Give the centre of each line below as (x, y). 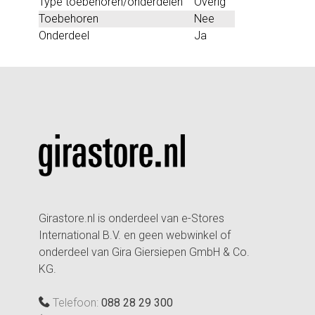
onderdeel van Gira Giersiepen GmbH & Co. (144, 252)
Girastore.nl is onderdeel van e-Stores (131, 218)
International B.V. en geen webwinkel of (135, 235)
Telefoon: (76, 302)
